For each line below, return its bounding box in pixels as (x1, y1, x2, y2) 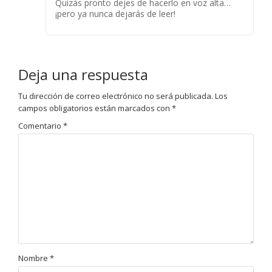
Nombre (18, 253, 50, 264)
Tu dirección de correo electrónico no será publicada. (18, 90, 213, 101)
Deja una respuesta (18, 64, 148, 84)
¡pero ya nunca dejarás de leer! (55, 8, 175, 19)
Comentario (18, 120, 63, 131)
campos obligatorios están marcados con (18, 103, 172, 114)
